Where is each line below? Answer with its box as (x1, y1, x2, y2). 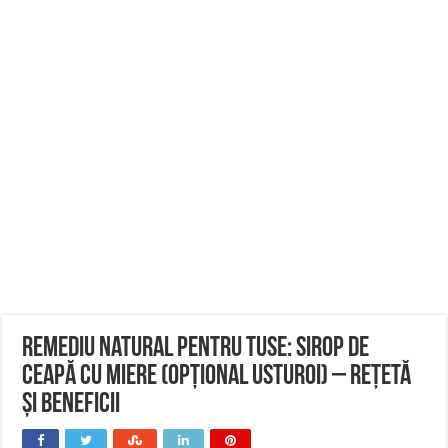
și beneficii (22, 391, 121, 419)
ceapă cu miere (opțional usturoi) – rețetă (22, 363, 412, 391)
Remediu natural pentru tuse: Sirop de (22, 335, 370, 363)
